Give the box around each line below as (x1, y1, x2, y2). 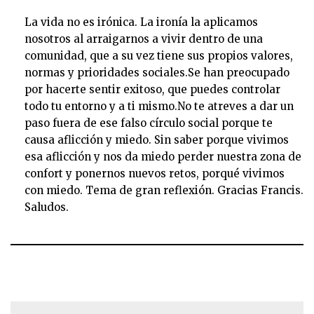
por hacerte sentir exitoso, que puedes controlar (25, 83, 280, 96)
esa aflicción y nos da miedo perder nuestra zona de (25, 150, 301, 163)
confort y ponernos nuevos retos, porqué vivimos (25, 167, 285, 180)
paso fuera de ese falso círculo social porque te (25, 116, 273, 130)
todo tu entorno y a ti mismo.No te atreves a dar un (25, 100, 294, 113)
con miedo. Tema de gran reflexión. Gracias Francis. (25, 184, 303, 197)
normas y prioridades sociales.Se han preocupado (25, 66, 289, 79)
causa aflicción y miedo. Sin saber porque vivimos (25, 133, 289, 146)
